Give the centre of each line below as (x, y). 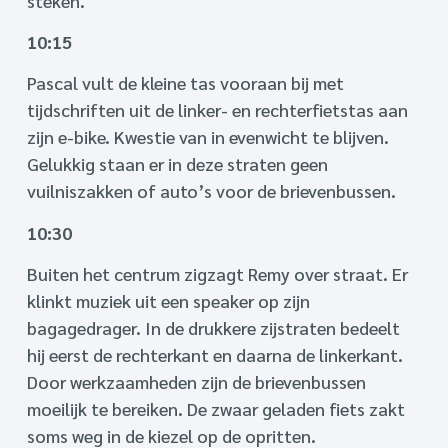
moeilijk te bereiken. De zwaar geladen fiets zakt (215, 409)
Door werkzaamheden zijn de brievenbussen (196, 382)
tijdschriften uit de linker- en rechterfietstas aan (217, 110)
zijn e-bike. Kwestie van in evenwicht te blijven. (207, 137)
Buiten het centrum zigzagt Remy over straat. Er (217, 274)
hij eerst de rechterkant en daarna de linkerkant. (214, 355)
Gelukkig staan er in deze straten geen (177, 164)
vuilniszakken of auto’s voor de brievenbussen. (211, 191)
